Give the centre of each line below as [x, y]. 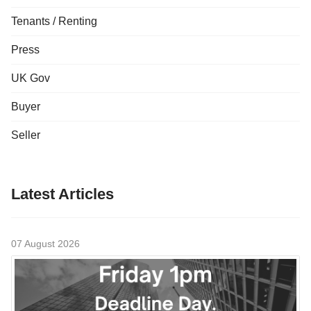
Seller [26, 135]
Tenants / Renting [54, 21]
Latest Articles [62, 194]
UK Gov [31, 78]
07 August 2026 [45, 243]
